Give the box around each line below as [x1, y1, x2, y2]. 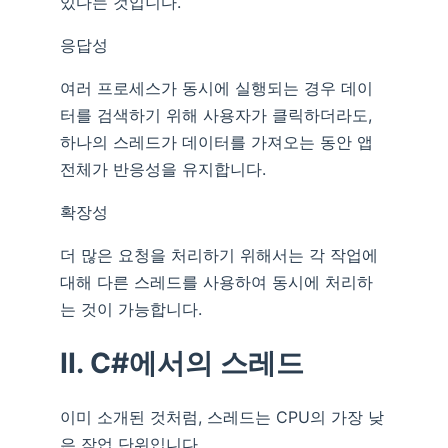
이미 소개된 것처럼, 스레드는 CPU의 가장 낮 [60, 406, 384, 427]
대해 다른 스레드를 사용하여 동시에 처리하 [60, 271, 373, 292]
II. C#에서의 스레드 [60, 345, 304, 380]
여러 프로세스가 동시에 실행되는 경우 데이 [60, 77, 373, 98]
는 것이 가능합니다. [60, 298, 202, 319]
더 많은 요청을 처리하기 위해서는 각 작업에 [60, 244, 378, 265]
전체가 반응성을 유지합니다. [60, 158, 266, 179]
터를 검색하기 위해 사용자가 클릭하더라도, [60, 104, 372, 125]
